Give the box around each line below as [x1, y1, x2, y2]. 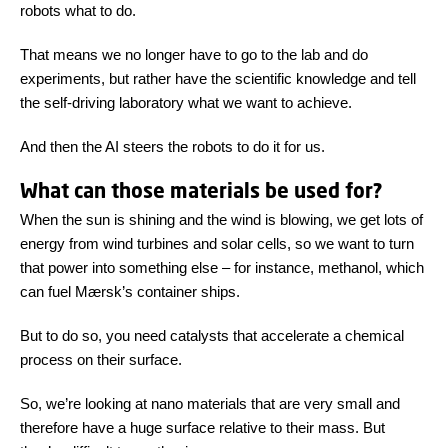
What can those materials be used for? [20, 178, 383, 204]
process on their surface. [20, 351, 182, 369]
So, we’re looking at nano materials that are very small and [20, 395, 400, 413]
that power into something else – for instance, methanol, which [20, 259, 424, 277]
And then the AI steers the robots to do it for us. [20, 138, 325, 156]
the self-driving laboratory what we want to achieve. [20, 94, 352, 112]
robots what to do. [20, 2, 136, 20]
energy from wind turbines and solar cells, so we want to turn [20, 235, 414, 253]
